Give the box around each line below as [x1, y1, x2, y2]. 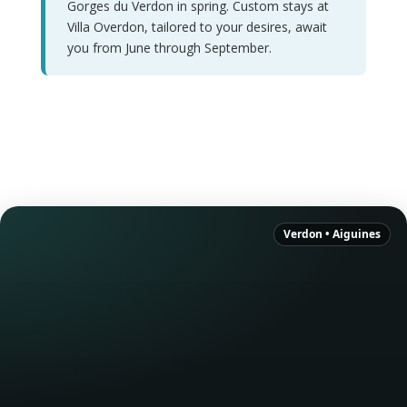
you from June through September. [66, 38, 272, 56]
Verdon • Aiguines [283, 226, 381, 242]
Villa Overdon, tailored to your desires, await [66, 17, 327, 35]
